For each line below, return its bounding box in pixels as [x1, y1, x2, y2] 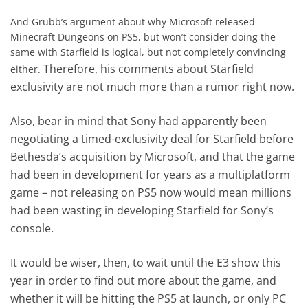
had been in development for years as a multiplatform [10, 166, 291, 182]
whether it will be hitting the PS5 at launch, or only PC [10, 290, 287, 306]
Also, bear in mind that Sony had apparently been [10, 113, 267, 129]
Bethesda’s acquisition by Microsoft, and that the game [10, 148, 296, 164]
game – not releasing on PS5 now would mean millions [10, 184, 292, 200]
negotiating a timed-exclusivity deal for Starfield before [10, 131, 294, 146]
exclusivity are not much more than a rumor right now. [10, 78, 295, 94]
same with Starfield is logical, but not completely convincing [10, 45, 287, 58]
